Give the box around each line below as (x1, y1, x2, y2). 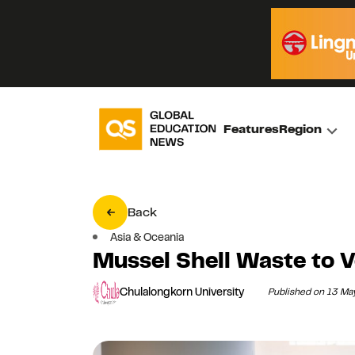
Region (279, 120, 323, 137)
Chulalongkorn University (120, 284, 244, 300)
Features (223, 120, 280, 137)
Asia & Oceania (110, 229, 184, 244)
